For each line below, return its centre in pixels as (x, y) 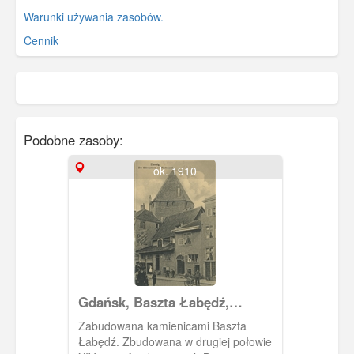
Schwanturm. (119, 318)
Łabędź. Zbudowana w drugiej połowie (100, 342)
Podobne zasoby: (73, 140)
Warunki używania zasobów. (94, 17)
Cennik (41, 41)
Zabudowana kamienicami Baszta (162, 326)
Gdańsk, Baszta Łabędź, (153, 302)
